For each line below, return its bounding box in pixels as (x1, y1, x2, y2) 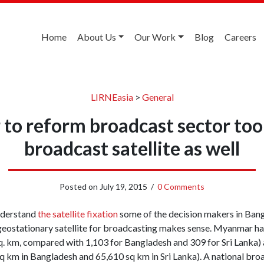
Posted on (60, 181, 100, 192)
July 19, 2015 (100, 181, 147, 192)
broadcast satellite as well (24, 136, 240, 160)
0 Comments (157, 181, 204, 192)
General (141, 91, 174, 103)
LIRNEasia (90, 91, 133, 103)
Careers (225, 31, 256, 42)
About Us (77, 31, 116, 42)
